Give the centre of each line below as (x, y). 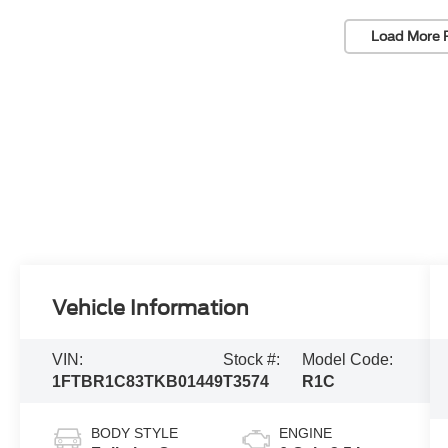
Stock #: (252, 360)
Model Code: (348, 360)
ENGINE (305, 433)
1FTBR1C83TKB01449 (138, 382)
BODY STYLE (135, 433)
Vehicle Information (151, 308)
